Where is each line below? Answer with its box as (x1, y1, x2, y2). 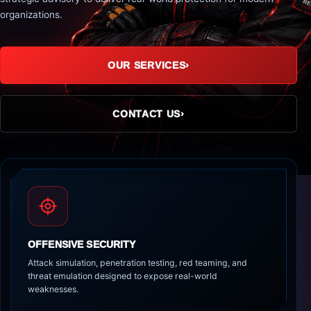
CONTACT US (112, 108, 181, 119)
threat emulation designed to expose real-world (28, 271, 217, 281)
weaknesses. (28, 284, 78, 294)
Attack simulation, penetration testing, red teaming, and (28, 258, 247, 268)
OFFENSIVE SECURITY (28, 239, 136, 250)
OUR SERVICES (108, 60, 186, 71)
